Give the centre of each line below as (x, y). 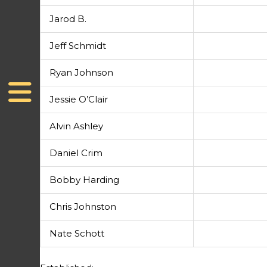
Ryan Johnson (82, 73)
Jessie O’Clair (79, 100)
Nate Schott (77, 234)
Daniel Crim (76, 153)
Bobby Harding (85, 180)
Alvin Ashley (77, 126)
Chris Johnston (83, 207)
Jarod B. (68, 19)
